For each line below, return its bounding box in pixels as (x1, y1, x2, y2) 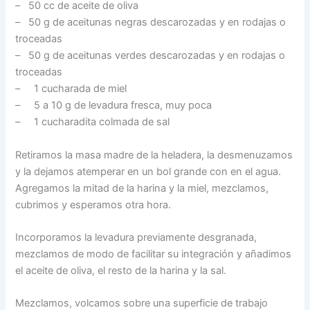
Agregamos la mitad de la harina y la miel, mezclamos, (15, 181, 269, 194)
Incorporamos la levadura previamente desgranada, (15, 230, 257, 244)
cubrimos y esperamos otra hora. (15, 198, 172, 211)
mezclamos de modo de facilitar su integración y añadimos (15, 247, 292, 260)
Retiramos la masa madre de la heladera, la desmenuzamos (15, 148, 293, 161)
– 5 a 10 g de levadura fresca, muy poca (15, 99, 212, 112)
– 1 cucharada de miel (15, 82, 127, 95)
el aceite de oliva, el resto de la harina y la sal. (15, 264, 230, 277)
